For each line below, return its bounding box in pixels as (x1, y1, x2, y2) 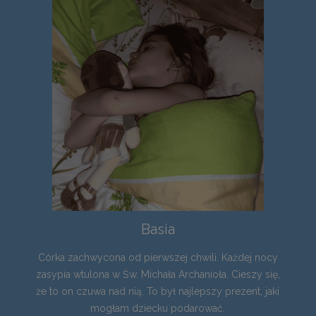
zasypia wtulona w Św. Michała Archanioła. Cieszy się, (35, 269, 280, 281)
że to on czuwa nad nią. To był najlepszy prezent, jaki (36, 286, 280, 298)
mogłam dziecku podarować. (90, 303, 226, 315)
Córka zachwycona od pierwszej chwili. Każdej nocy (37, 252, 278, 264)
